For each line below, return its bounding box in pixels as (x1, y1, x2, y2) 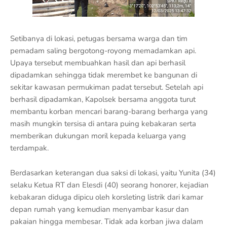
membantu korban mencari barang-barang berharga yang (10, 106, 208, 117)
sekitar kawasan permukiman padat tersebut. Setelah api (10, 82, 203, 92)
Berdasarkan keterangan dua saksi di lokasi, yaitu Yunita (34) (10, 168, 216, 178)
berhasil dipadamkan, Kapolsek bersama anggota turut (10, 94, 196, 104)
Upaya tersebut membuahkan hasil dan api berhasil (10, 58, 185, 68)
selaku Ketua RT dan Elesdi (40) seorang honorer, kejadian (10, 180, 209, 190)
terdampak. (10, 143, 49, 153)
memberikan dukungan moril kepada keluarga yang (10, 131, 186, 141)
